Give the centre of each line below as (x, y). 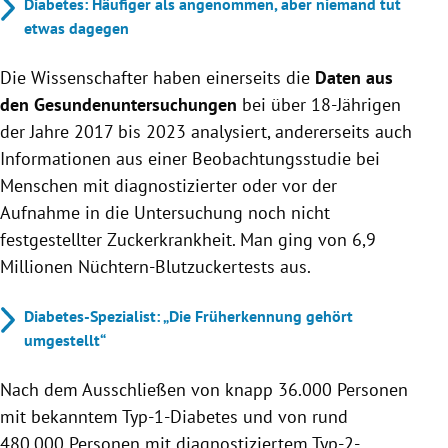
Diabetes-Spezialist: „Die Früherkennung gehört (188, 315)
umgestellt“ (65, 339)
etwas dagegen (76, 27)
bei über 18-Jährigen (319, 104)
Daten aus (354, 77)
